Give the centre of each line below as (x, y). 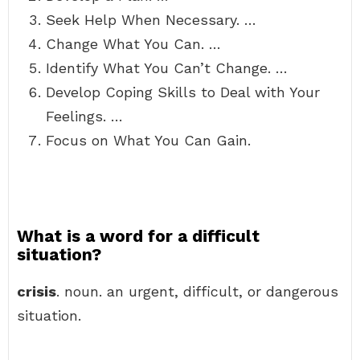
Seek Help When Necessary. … (151, 20)
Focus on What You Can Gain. (148, 140)
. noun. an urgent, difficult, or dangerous (197, 291)
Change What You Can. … (133, 44)
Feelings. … (84, 116)
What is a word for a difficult (138, 236)
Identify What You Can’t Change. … (167, 68)
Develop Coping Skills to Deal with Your (183, 92)
